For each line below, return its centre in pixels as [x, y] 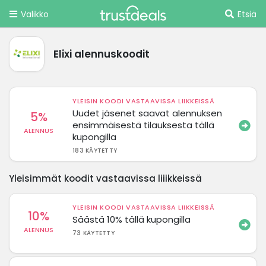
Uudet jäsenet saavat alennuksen [148, 113]
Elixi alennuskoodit [102, 54]
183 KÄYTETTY [95, 150]
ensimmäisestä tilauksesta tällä [144, 125]
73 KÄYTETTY [94, 233]
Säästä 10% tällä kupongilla [132, 219]
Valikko [35, 14]
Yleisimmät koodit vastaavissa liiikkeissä [105, 178]
